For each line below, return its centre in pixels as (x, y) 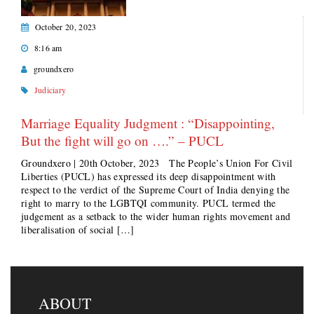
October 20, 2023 (66, 27)
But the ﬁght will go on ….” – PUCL (122, 141)
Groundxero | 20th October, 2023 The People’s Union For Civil (157, 163)
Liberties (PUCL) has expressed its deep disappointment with (149, 176)
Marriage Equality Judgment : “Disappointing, (148, 123)
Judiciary (50, 90)
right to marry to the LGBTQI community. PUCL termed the (149, 203)
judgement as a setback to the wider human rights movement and (156, 216)
